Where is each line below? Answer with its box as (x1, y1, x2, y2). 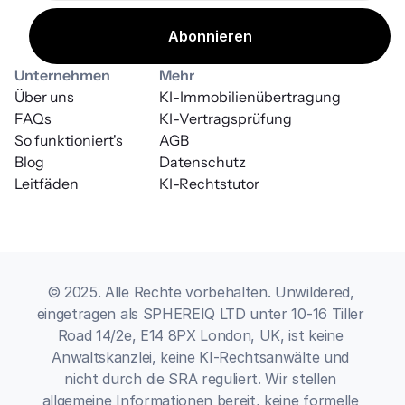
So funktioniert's (14, 130, 123, 149)
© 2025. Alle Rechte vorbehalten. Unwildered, (46, 282, 354, 301)
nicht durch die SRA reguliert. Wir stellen (64, 369, 336, 388)
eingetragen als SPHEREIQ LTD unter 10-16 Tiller (36, 304, 364, 323)
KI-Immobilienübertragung (159, 87, 341, 106)
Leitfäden (14, 174, 79, 193)
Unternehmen (14, 65, 110, 84)
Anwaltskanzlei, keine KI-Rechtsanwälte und (52, 347, 349, 366)
